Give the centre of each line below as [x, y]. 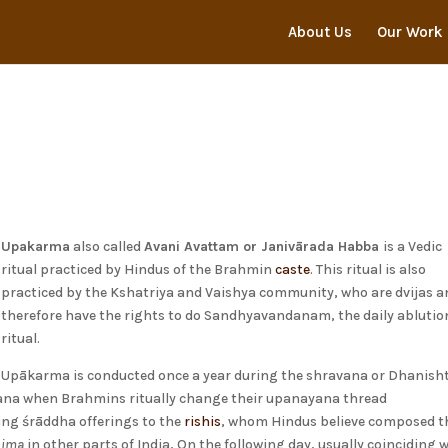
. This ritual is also [368, 269]
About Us [319, 32]
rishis [203, 421]
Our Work [409, 32]
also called [107, 246]
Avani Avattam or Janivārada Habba [264, 246]
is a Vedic [413, 246]
